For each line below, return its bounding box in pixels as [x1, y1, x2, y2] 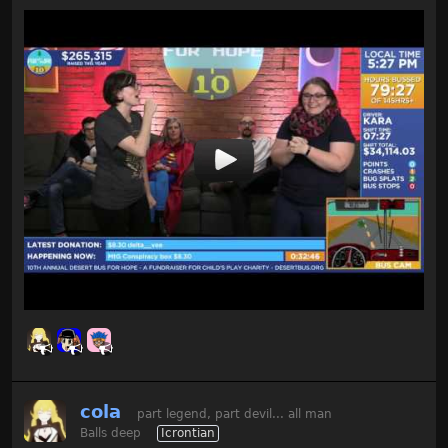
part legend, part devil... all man [137, 407, 332, 422]
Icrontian [161, 426, 215, 441]
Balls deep [80, 426, 141, 441]
